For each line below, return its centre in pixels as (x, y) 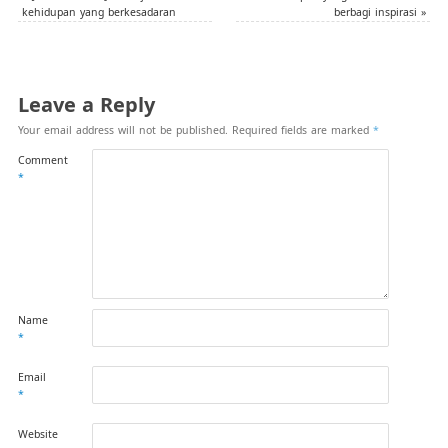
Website (37, 434)
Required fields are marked (302, 130)
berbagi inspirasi (378, 12)
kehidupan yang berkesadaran (98, 12)
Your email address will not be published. (122, 130)
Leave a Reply (86, 105)
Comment (42, 160)
